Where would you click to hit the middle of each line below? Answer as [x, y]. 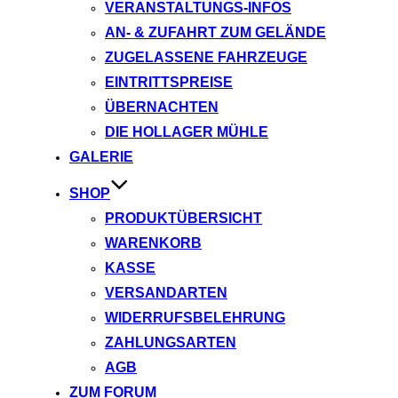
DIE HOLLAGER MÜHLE [187, 132]
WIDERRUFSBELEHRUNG [195, 318]
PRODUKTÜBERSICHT [183, 219]
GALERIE [101, 157]
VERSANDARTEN [166, 293]
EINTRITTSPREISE [169, 83]
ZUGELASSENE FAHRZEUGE [206, 58]
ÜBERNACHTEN [162, 107]
